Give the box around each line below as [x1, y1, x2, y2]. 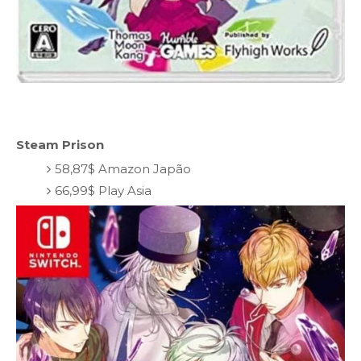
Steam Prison [16, 137, 104, 153]
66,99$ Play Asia [54, 182, 151, 198]
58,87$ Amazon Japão [54, 160, 191, 176]
